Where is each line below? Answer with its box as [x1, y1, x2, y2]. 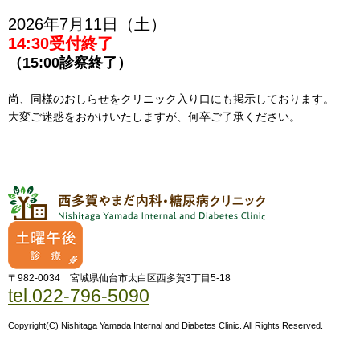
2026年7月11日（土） [8, 15, 166, 33]
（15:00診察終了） [8, 55, 132, 71]
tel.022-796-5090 [8, 285, 149, 306]
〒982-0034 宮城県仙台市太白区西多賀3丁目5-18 [8, 272, 231, 284]
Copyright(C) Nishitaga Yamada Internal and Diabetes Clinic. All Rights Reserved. [8, 321, 323, 330]
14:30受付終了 [8, 35, 113, 52]
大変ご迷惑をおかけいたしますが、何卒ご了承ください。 [8, 110, 301, 123]
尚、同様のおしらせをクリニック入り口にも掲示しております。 [8, 92, 334, 105]
